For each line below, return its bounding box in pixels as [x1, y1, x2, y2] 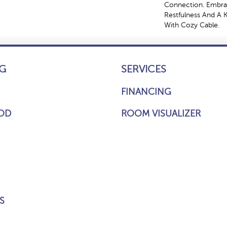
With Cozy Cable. [164, 21, 219, 29]
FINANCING [121, 87, 171, 97]
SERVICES [121, 63, 166, 75]
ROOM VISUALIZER [121, 108, 201, 119]
